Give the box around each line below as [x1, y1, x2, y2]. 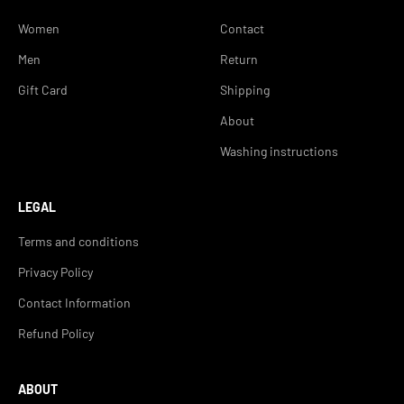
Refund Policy [18, 326, 94, 342]
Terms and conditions [18, 234, 139, 250]
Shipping [220, 82, 270, 98]
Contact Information [18, 295, 131, 311]
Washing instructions [220, 143, 338, 160]
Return [220, 51, 258, 68]
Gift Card [18, 82, 68, 98]
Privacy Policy [18, 264, 93, 280]
